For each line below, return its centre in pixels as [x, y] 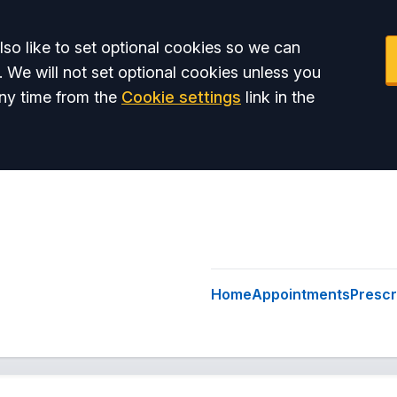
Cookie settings [181, 97]
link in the [278, 97]
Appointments [301, 295]
